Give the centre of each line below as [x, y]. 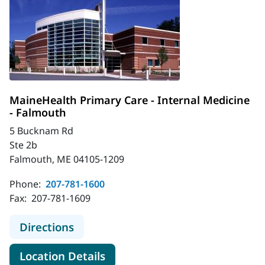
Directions [47, 227]
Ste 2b [23, 145]
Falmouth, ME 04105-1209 [67, 159]
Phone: [26, 184]
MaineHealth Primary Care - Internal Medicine [130, 100]
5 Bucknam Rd [41, 131]
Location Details [62, 256]
